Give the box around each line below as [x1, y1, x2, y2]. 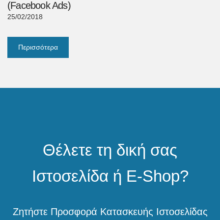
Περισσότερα [18, 43, 58, 52]
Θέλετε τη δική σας [43, 141, 177, 160]
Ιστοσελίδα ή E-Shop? [31, 167, 189, 186]
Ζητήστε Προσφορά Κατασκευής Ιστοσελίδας [12, 206, 208, 218]
